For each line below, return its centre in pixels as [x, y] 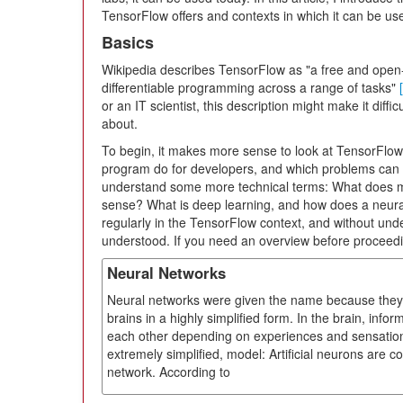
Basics [128, 42]
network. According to [169, 371]
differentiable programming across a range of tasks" [251, 87]
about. [120, 123]
